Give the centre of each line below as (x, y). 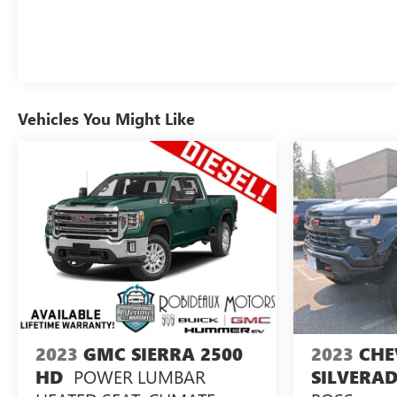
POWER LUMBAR (140, 377)
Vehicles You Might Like (106, 118)
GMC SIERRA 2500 (163, 354)
